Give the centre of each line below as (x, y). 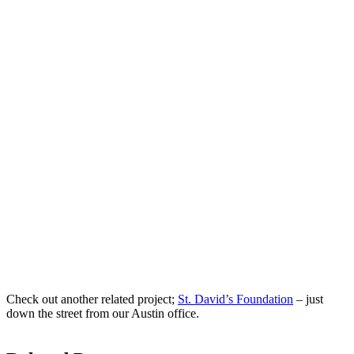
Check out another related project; (92, 299)
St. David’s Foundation (235, 299)
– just (308, 299)
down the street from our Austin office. (103, 313)
